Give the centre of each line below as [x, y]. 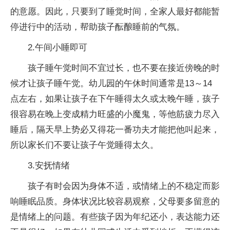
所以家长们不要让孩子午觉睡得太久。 [84, 145]
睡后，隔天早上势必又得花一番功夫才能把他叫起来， [115, 129]
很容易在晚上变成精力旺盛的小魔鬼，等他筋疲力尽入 [115, 114]
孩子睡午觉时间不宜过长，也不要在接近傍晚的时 [124, 68]
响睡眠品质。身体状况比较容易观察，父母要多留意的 [115, 201]
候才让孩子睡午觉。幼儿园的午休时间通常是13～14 [111, 83]
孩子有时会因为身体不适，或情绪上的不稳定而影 [124, 186]
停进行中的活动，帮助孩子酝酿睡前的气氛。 [98, 27]
